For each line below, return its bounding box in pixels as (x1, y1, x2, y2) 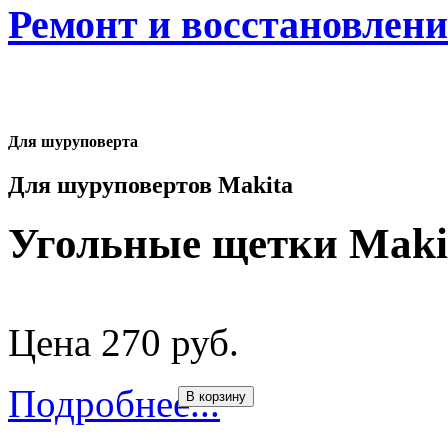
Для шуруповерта (8, 132, 138, 150)
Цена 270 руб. (8, 321, 239, 365)
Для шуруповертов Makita (8, 172, 293, 199)
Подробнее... (8, 382, 220, 426)
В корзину (186, 389, 246, 405)
